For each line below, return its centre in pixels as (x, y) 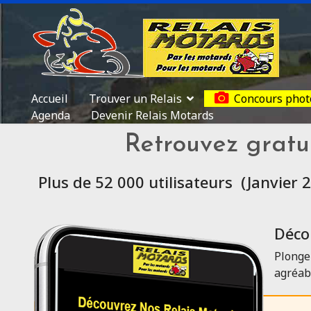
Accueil (50, 99)
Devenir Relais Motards (152, 115)
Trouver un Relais (135, 99)
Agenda (51, 115)
